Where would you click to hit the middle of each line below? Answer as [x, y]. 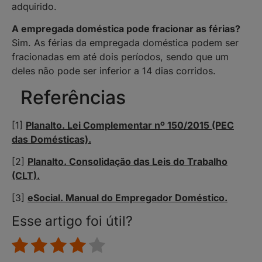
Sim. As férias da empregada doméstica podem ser [125, 43]
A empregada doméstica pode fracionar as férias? [126, 29]
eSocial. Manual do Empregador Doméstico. [127, 198]
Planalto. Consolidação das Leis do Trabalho [127, 161]
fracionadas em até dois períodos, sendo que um [120, 57]
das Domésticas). [51, 139]
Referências [73, 97]
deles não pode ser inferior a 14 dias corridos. [114, 71]
